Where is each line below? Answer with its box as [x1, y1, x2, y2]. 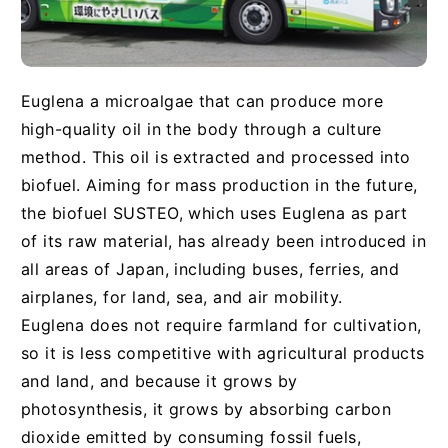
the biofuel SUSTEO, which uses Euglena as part [20, 202, 408, 223]
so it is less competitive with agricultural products [20, 342, 425, 363]
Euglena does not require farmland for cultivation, [20, 314, 422, 335]
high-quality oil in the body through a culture [20, 118, 382, 139]
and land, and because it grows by [20, 370, 298, 391]
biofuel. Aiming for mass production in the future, [20, 174, 418, 195]
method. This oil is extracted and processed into [20, 146, 411, 167]
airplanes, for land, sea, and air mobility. [20, 286, 343, 307]
